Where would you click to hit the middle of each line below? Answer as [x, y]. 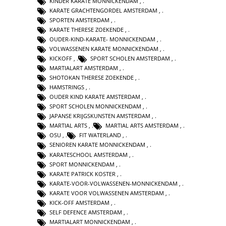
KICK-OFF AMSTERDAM [79, 202]
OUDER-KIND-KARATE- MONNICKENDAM [102, 39]
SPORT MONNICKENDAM [82, 164]
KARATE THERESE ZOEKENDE [87, 29]
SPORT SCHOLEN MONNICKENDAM [95, 106]
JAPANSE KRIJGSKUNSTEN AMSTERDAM [100, 116]
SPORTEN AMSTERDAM [79, 20]
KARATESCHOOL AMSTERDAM [89, 154]
